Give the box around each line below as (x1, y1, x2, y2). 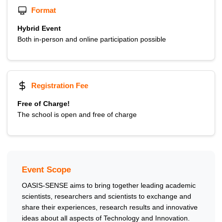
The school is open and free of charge (17, 111, 137, 119)
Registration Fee (31, 81, 88, 90)
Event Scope (22, 165, 71, 175)
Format (31, 6, 56, 15)
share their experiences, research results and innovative (22, 203, 198, 212)
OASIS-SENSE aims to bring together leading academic (22, 181, 196, 190)
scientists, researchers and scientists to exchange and (22, 192, 191, 201)
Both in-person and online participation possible (17, 35, 166, 44)
